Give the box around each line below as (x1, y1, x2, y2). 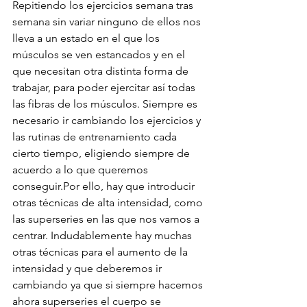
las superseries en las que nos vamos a (12, 212, 202, 226)
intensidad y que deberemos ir (12, 262, 164, 275)
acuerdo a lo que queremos (12, 163, 151, 177)
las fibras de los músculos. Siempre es (12, 97, 200, 111)
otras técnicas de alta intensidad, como (12, 196, 206, 210)
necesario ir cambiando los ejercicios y (12, 114, 204, 127)
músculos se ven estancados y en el (12, 48, 188, 62)
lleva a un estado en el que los (12, 32, 162, 45)
